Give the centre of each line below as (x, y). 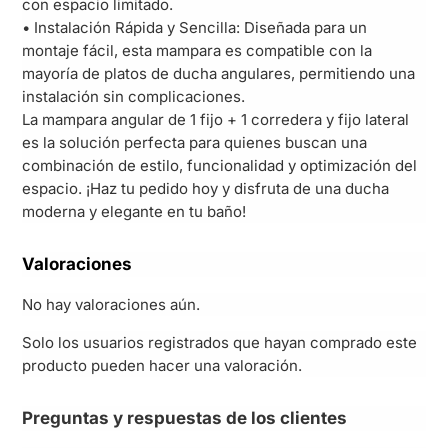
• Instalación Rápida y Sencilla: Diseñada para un (195, 28)
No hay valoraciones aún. (111, 305)
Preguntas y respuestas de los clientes (185, 417)
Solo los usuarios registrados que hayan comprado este (220, 342)
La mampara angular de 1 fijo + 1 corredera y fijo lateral (216, 120)
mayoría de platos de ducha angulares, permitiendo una (219, 74)
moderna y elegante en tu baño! (134, 212)
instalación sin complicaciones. (134, 97)
